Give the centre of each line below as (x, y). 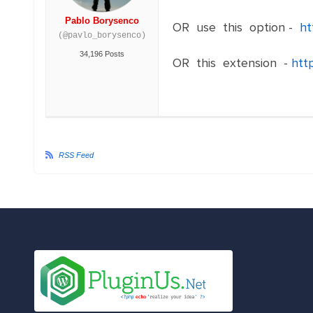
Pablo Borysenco (102, 21)
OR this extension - (232, 63)
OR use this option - (236, 27)
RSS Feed (76, 155)
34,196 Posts (102, 54)
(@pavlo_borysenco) (102, 36)
